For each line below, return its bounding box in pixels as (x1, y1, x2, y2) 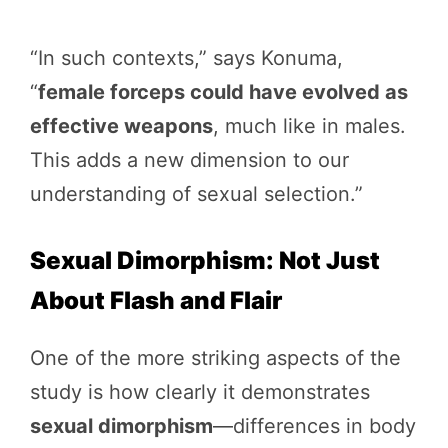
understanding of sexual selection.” (30, 181, 363, 206)
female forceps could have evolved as (38, 79, 408, 104)
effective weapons (30, 113, 213, 138)
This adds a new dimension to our (30, 147, 349, 172)
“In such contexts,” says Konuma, (30, 45, 343, 70)
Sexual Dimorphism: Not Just (30, 245, 380, 275)
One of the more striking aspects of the (30, 345, 401, 370)
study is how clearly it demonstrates (30, 379, 370, 404)
